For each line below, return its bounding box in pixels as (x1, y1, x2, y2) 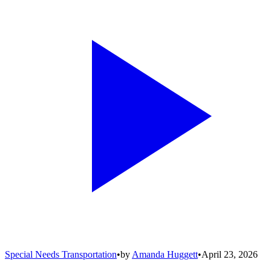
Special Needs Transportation (5, 249, 117, 260)
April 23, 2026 (201, 249, 258, 260)
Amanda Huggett (132, 249, 198, 260)
